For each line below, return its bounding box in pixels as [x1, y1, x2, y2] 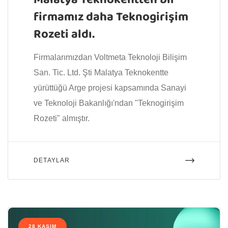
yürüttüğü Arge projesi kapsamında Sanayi [34, 83, 186, 93]
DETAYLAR [34, 157, 70, 164]
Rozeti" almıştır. [34, 114, 90, 123]
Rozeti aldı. [34, 24, 95, 46]
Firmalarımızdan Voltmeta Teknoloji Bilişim [34, 53, 187, 62]
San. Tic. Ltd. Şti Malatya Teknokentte [34, 68, 168, 77]
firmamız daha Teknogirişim [34, 7, 188, 28]
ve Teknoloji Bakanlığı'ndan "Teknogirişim [34, 99, 184, 108]
